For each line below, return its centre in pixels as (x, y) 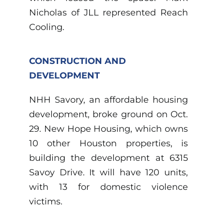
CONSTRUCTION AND (77, 61)
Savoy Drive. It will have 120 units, (108, 173)
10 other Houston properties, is (108, 144)
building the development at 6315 (108, 158)
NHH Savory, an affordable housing (108, 100)
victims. (46, 202)
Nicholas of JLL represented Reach (108, 13)
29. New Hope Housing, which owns (108, 129)
